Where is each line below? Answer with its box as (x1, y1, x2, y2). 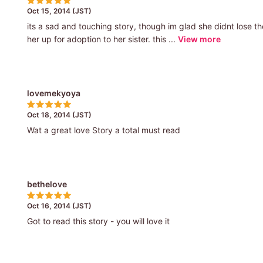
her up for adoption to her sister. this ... (26, 33, 176, 44)
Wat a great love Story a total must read (26, 124, 180, 135)
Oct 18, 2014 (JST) (26, 110, 92, 119)
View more (177, 33, 221, 44)
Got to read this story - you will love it (26, 215, 170, 226)
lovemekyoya (26, 87, 80, 98)
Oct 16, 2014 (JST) (26, 201, 92, 210)
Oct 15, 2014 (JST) (26, 6, 92, 15)
